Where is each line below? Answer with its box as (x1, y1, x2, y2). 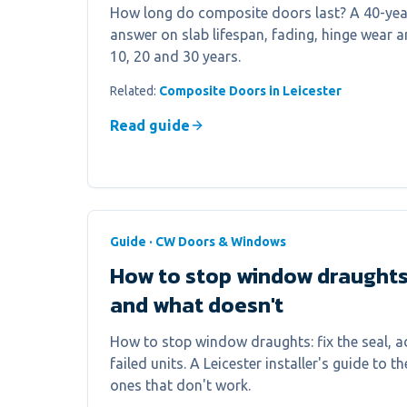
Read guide (110, 117, 190, 134)
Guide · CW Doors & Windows (110, 234, 286, 249)
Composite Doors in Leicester (159, 84, 342, 98)
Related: (110, 84, 159, 98)
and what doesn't (110, 289, 283, 321)
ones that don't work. (110, 377, 251, 393)
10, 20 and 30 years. (110, 48, 241, 65)
